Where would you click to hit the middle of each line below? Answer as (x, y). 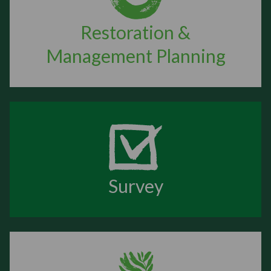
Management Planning (135, 56)
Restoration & (135, 32)
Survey (135, 186)
